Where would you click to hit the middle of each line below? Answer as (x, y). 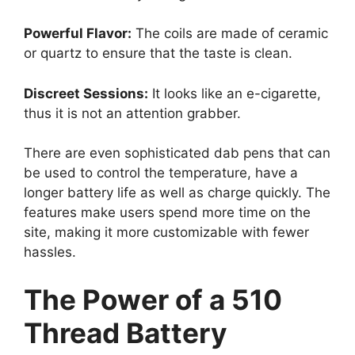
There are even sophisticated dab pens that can (177, 153)
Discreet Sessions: (86, 93)
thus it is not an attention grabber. (132, 113)
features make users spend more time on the (167, 213)
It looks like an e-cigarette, (235, 93)
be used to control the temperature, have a (161, 173)
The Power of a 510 (153, 299)
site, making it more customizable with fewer (166, 233)
